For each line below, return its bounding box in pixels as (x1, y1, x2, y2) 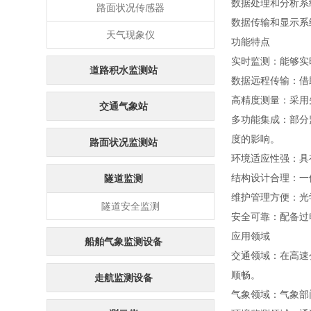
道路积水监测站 (90, 65, 158, 76)
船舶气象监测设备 (85, 236, 163, 247)
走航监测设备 (94, 272, 153, 283)
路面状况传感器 (96, 2, 165, 13)
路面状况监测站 (90, 137, 158, 148)
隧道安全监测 (101, 201, 160, 212)
